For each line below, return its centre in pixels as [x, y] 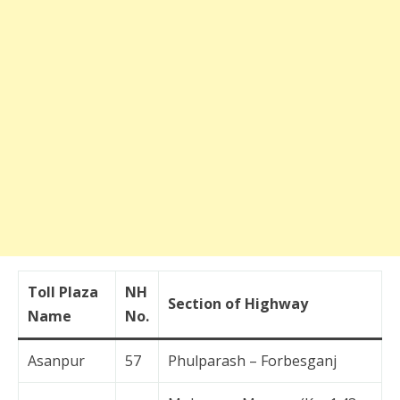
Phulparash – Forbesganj [252, 361]
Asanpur [56, 361]
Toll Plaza [63, 292]
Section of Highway [238, 304]
